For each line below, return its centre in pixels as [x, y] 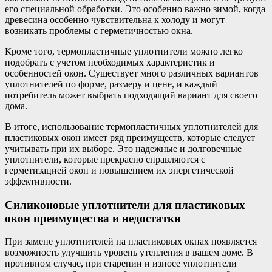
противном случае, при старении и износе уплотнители [121, 263]
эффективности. [38, 181]
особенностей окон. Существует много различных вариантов [132, 73]
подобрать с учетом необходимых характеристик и [110, 62]
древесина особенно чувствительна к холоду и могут [115, 19]
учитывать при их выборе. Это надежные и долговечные [123, 148]
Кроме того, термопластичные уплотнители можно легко [124, 51]
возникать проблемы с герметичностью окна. [99, 30]
